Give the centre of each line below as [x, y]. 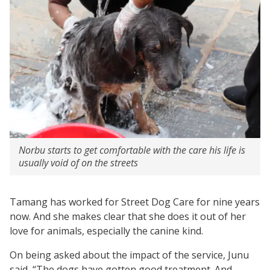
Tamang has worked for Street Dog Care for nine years [135, 202]
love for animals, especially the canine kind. [106, 231]
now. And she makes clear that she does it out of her [128, 216]
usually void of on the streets [78, 162]
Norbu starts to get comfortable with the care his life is [132, 150]
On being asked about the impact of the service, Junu [129, 255]
